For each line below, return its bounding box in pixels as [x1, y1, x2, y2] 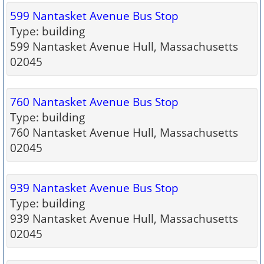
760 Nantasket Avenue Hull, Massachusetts [10, 125, 238, 140]
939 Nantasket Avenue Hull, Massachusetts [10, 211, 238, 226]
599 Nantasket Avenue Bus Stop [10, 8, 179, 23]
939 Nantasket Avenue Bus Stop [10, 180, 179, 195]
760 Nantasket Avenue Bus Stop [10, 94, 179, 109]
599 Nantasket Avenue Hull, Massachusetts [10, 39, 238, 54]
